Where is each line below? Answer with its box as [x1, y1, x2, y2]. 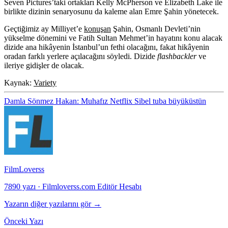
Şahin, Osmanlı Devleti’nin [111, 24, 201, 33]
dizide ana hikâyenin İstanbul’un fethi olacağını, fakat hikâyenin [4, 42, 209, 51]
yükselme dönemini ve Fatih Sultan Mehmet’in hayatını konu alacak [4, 33, 222, 42]
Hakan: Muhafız [55, 96, 110, 105]
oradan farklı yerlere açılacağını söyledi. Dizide [4, 51, 157, 61]
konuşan [84, 24, 111, 33]
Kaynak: [4, 78, 34, 87]
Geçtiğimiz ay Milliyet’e [4, 24, 84, 33]
